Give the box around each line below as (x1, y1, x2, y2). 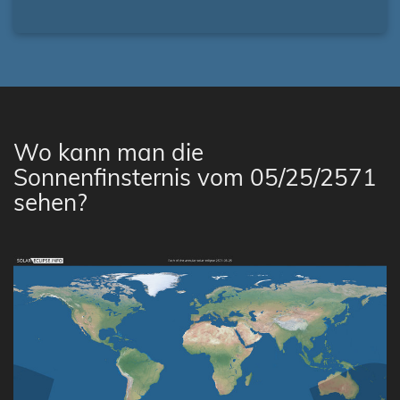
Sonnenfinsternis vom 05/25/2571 (13, 162, 377, 192)
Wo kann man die (13, 137, 204, 167)
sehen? (13, 187, 87, 217)
